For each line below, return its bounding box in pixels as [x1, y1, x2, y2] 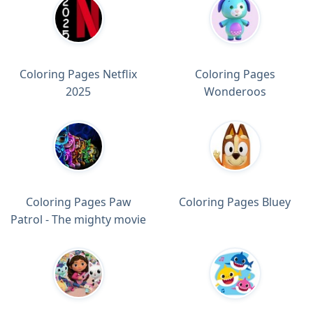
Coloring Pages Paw [25, 194, 131, 210]
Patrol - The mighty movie [10, 212, 146, 228]
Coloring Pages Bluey [179, 194, 291, 210]
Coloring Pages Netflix [20, 66, 137, 82]
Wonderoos [203, 84, 266, 100]
